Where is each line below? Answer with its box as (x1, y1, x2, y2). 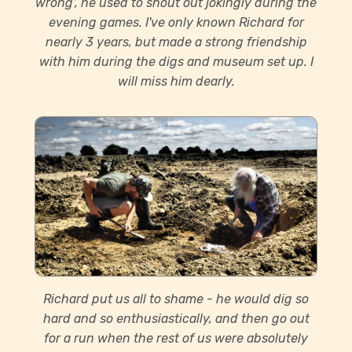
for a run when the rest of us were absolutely (44, 330, 308, 346)
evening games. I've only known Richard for (48, 15, 304, 31)
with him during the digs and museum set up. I (38, 54, 313, 70)
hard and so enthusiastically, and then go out (42, 310, 310, 326)
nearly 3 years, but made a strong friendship (45, 35, 307, 50)
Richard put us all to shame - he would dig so (43, 291, 309, 306)
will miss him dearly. (117, 74, 235, 90)
